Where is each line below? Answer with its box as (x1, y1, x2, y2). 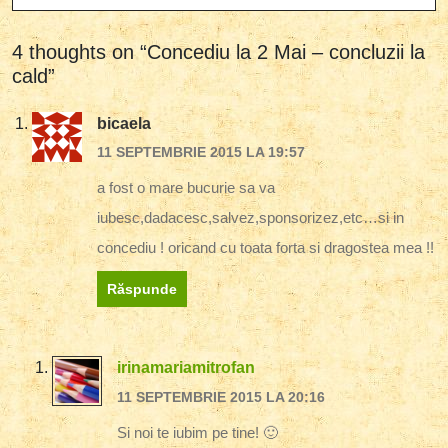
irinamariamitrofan (117, 359, 255, 377)
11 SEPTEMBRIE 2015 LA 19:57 (97, 144, 305, 161)
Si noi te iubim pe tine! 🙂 (117, 423, 278, 441)
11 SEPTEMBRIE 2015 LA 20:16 (117, 388, 325, 405)
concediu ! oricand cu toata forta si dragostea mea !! (97, 239, 434, 257)
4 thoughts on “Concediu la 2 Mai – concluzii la (12, 40, 425, 63)
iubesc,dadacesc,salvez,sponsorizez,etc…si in (97, 209, 404, 227)
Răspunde (107, 281, 177, 298)
